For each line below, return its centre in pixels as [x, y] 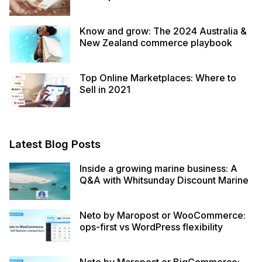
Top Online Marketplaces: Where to [158, 77]
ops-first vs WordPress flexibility [151, 227]
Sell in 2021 [105, 89]
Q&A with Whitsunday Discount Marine [164, 180]
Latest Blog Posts [55, 144]
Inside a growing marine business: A [158, 168]
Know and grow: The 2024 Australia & [163, 31]
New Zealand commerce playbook [156, 42]
